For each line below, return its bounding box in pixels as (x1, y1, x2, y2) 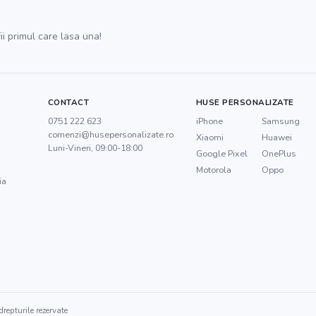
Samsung (261, 115, 300, 127)
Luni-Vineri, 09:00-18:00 (47, 142, 142, 154)
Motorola (195, 164, 231, 176)
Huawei (261, 131, 292, 143)
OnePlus (261, 147, 296, 159)
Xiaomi (195, 131, 224, 143)
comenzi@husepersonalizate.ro (47, 128, 174, 140)
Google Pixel (195, 147, 248, 159)
